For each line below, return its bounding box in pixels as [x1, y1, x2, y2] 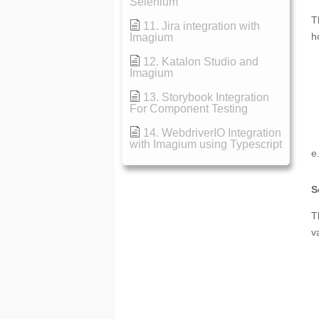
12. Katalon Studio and [143, 56, 259, 68]
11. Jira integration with [143, 20, 261, 32]
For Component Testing [130, 103, 249, 115]
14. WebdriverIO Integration [143, 127, 282, 139]
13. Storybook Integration [143, 91, 270, 103]
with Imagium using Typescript [130, 138, 283, 150]
